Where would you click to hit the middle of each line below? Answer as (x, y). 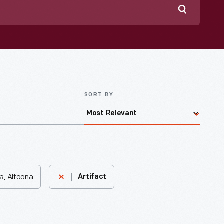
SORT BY (99, 95)
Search (201, 22)
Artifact (92, 177)
